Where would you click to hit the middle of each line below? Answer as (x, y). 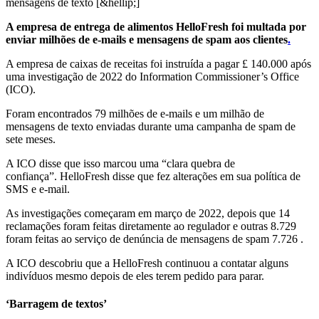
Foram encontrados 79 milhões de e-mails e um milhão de (135, 113)
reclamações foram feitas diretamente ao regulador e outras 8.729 (151, 226)
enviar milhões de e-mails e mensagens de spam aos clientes (147, 39)
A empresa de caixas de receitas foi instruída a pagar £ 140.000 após (158, 63)
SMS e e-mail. (38, 189)
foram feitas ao (40, 239)
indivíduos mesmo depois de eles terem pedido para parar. (135, 276)
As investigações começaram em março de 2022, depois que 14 (148, 213)
